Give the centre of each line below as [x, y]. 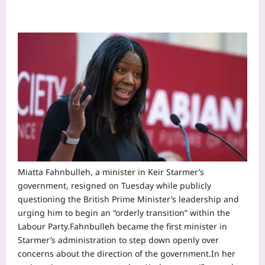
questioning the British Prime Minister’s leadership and [128, 199]
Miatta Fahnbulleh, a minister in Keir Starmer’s [111, 172]
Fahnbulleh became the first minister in [148, 227]
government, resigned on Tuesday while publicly [114, 186]
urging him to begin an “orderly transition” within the [124, 213]
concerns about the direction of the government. [114, 254]
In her [223, 254]
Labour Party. [44, 227]
